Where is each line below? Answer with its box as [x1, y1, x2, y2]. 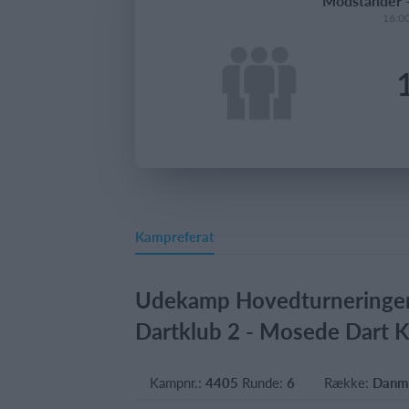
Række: [324, 372, 372, 392]
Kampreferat [135, 226, 215, 246]
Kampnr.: [150, 372, 205, 392]
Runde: [238, 372, 287, 392]
